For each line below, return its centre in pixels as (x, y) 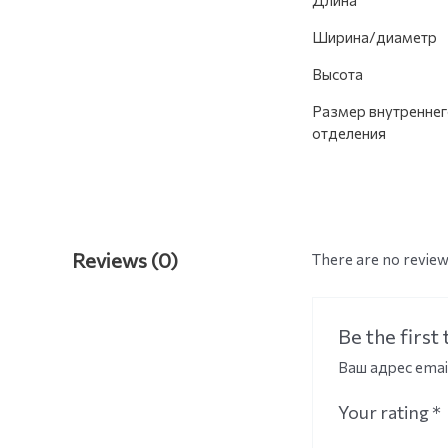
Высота (337, 74)
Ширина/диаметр (374, 37)
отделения (349, 133)
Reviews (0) (125, 260)
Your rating (385, 412)
